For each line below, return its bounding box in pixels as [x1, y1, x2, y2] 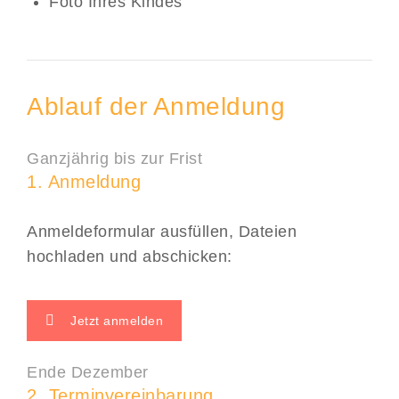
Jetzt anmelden [70, 313, 163, 328]
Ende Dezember [27, 363, 149, 382]
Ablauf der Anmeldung [27, 92, 285, 120]
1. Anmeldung [27, 171, 141, 191]
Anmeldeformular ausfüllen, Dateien [27, 222, 297, 240]
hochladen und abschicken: [27, 247, 232, 265]
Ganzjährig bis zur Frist [27, 149, 202, 167]
